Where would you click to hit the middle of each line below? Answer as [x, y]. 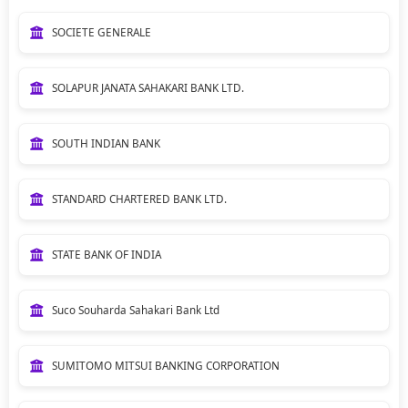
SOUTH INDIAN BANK [106, 143]
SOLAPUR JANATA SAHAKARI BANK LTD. [148, 87]
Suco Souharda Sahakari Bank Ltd [135, 310]
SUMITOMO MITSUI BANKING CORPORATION [165, 365]
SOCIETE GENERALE [101, 32]
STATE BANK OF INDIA [106, 254]
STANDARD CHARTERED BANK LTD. [139, 199]
